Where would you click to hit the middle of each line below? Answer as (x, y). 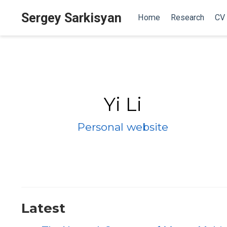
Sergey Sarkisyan (71, 18)
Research (187, 17)
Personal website (123, 127)
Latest (43, 209)
